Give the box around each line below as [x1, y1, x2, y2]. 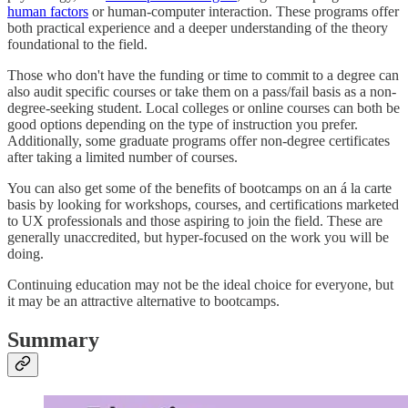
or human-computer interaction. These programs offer [88, 3, 399, 19]
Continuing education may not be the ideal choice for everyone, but [7, 276, 393, 292]
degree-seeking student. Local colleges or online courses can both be [7, 99, 400, 116]
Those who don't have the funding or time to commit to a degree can [7, 66, 399, 83]
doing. [7, 245, 44, 261]
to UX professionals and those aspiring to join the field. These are [7, 212, 382, 229]
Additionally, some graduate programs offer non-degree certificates [7, 132, 390, 148]
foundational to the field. [7, 36, 148, 52]
